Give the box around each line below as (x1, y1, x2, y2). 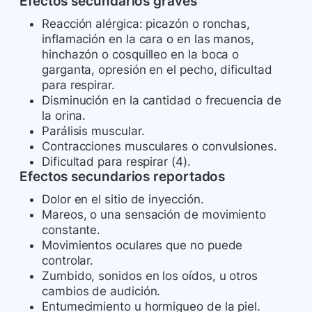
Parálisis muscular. (42, 124, 145, 139)
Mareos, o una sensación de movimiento (42, 208, 267, 222)
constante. (42, 223, 101, 237)
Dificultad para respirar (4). (42, 155, 191, 169)
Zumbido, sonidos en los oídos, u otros (42, 269, 258, 283)
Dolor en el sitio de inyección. (42, 192, 204, 207)
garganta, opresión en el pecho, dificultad (42, 63, 272, 77)
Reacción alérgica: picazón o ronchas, (42, 17, 251, 31)
